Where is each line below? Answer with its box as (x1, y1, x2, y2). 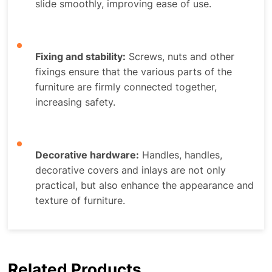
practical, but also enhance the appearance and (35, 179, 254, 192)
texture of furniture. (35, 194, 126, 207)
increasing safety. (35, 96, 116, 109)
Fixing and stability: (35, 50, 126, 63)
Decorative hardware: (35, 149, 140, 161)
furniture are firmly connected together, (35, 81, 217, 93)
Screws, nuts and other (129, 50, 235, 63)
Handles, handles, (142, 149, 223, 161)
